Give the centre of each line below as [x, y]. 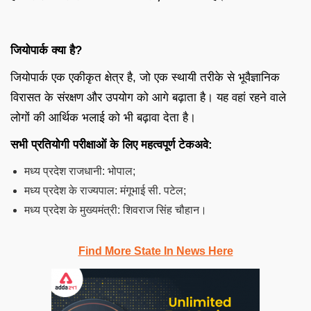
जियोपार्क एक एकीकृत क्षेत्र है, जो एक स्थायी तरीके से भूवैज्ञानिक [145, 77]
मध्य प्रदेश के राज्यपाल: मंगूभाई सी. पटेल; [105, 190]
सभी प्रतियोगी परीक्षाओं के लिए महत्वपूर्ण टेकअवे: [111, 144]
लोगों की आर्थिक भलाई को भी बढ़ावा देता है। [103, 117]
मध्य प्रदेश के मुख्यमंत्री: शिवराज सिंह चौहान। [116, 210]
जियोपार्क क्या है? [46, 50]
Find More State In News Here [155, 251]
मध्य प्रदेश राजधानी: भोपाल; [80, 171]
